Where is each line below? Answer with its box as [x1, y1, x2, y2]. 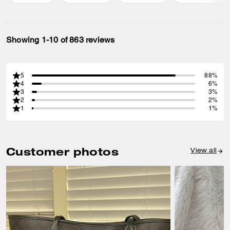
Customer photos [6, 145, 119, 158]
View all [190, 148, 217, 155]
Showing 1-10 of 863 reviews [6, 34, 115, 45]
